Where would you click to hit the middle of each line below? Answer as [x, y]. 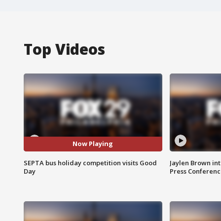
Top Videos [64, 49]
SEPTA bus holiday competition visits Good [90, 163]
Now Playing [93, 144]
